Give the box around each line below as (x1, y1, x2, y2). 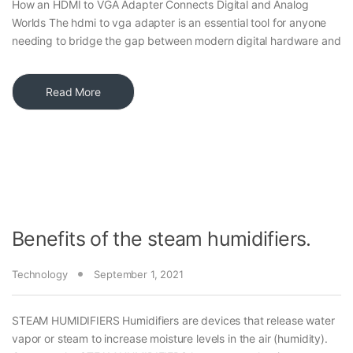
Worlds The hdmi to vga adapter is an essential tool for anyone (12, 16, 327, 30)
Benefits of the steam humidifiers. (12, 227, 311, 251)
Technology (12, 268, 68, 281)
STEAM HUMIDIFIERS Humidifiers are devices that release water (12, 314, 335, 328)
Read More (46, 85, 101, 99)
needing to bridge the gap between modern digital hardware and (12, 34, 341, 48)
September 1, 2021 (94, 268, 184, 281)
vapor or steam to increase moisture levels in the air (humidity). (12, 332, 328, 346)
